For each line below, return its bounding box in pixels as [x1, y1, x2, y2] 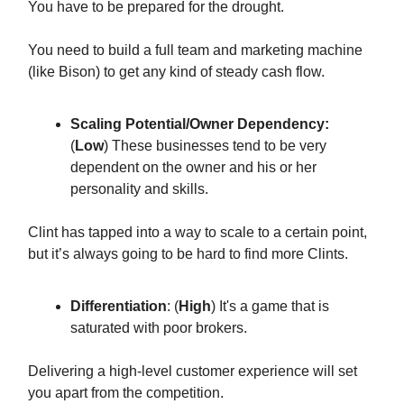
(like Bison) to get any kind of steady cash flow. [28, 64, 325, 80]
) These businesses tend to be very [104, 138, 326, 154]
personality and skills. [70, 181, 212, 197]
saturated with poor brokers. [70, 320, 251, 336]
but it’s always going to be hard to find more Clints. [28, 246, 348, 262]
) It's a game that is [211, 298, 329, 315]
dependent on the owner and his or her [70, 160, 317, 176]
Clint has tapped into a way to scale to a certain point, [28, 225, 367, 241]
